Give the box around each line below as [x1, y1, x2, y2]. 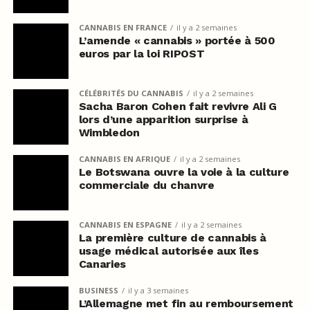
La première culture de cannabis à [78, 230, 267, 244]
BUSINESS [78, 284, 118, 295]
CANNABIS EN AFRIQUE [78, 153, 170, 164]
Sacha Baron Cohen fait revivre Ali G [78, 99, 277, 113]
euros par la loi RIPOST [78, 46, 205, 60]
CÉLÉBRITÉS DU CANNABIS [78, 87, 183, 98]
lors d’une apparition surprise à [78, 112, 248, 126]
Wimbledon [78, 125, 140, 139]
